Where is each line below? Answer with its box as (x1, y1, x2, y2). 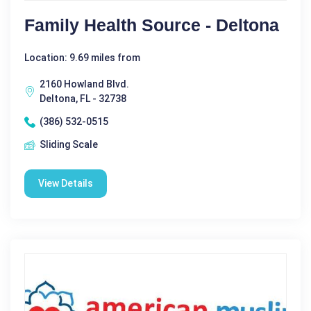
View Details (38, 178, 93, 190)
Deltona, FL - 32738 (40, 93, 126, 105)
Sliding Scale (40, 139, 98, 151)
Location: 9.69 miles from (24, 52, 140, 64)
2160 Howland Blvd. (40, 78, 129, 90)
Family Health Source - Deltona (24, 15, 279, 35)
